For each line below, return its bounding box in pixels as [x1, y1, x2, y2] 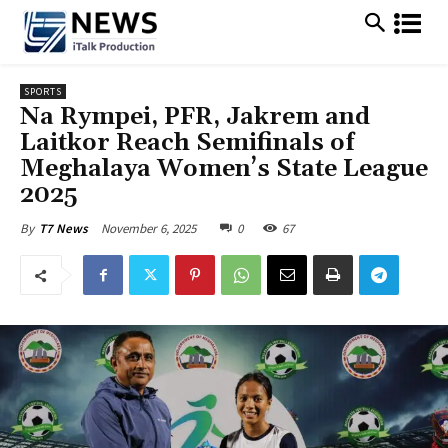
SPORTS [24, 85, 62, 98]
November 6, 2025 [101, 219, 196, 237]
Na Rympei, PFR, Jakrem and [20, 102, 370, 132]
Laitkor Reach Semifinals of [20, 128, 355, 158]
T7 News [39, 220, 88, 237]
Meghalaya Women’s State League [20, 154, 428, 184]
